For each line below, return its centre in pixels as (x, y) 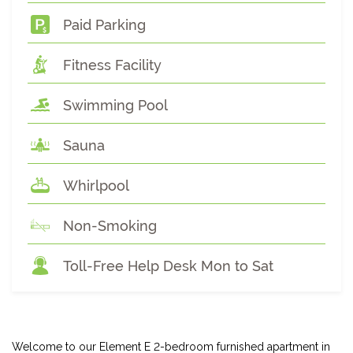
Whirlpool (96, 186)
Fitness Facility (112, 65)
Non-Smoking (110, 226)
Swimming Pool (115, 105)
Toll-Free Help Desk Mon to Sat (168, 266)
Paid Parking (104, 25)
